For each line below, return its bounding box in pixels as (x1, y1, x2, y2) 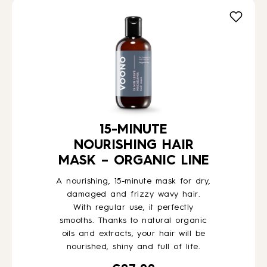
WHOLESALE (15, 181, 76, 189)
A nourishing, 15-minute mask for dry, (56, 177, 211, 185)
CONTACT (15, 141, 64, 149)
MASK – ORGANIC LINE (58, 154, 209, 167)
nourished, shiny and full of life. (66, 243, 200, 251)
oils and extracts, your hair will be (61, 229, 206, 238)
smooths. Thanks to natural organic (60, 216, 207, 225)
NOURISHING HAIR (73, 139, 194, 152)
